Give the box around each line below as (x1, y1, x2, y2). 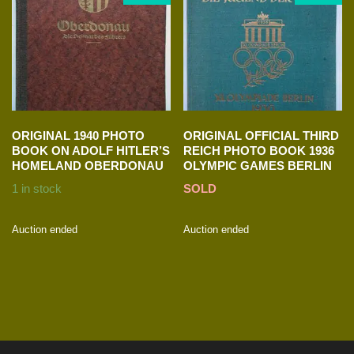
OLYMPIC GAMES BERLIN (183, 159, 333, 173)
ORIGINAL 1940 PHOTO (12, 129, 145, 143)
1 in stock (12, 181, 62, 195)
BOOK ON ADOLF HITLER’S (12, 144, 170, 158)
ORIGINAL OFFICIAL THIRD (183, 129, 340, 143)
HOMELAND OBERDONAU (12, 159, 164, 173)
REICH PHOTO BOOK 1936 (183, 144, 335, 158)
